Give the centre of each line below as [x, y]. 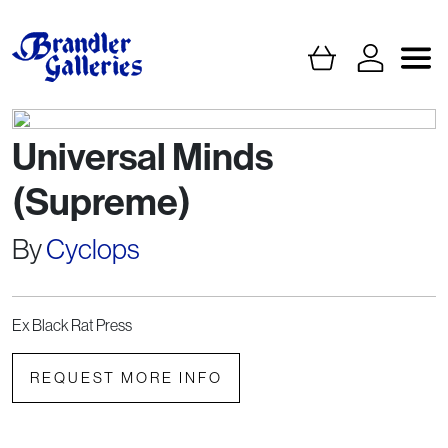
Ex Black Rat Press [72, 325]
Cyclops [93, 249]
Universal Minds [142, 158]
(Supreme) [101, 203]
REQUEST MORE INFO [126, 378]
